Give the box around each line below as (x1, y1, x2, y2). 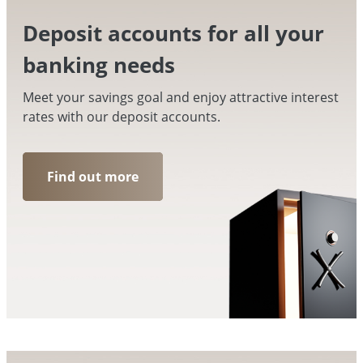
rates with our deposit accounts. (23, 108, 220, 126)
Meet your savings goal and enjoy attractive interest (23, 88, 339, 107)
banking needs (23, 50, 175, 80)
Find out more (47, 168, 139, 186)
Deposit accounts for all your (23, 19, 324, 49)
